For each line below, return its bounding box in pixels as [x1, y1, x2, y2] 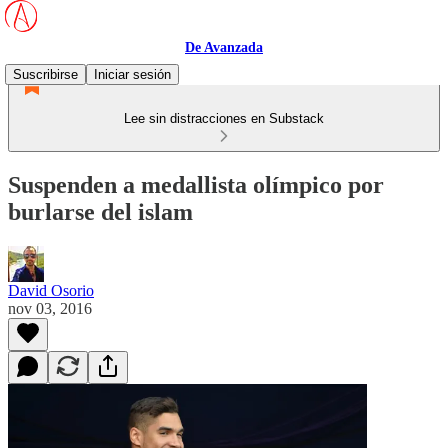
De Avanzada [185, 40, 263, 55]
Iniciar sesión [94, 67, 171, 82]
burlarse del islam [8, 198, 193, 225]
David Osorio [8, 281, 94, 299]
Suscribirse [13, 67, 78, 82]
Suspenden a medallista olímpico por [8, 171, 384, 198]
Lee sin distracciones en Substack [124, 111, 324, 126]
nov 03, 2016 [8, 299, 92, 317]
